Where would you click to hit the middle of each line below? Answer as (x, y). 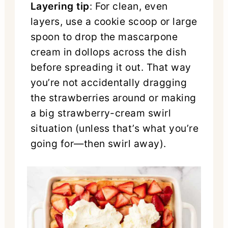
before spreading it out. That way (111, 67)
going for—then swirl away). (98, 143)
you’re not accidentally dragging (109, 82)
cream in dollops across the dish (108, 52)
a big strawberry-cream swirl (101, 113)
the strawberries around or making (113, 97)
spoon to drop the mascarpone (104, 36)
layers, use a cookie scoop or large (114, 21)
